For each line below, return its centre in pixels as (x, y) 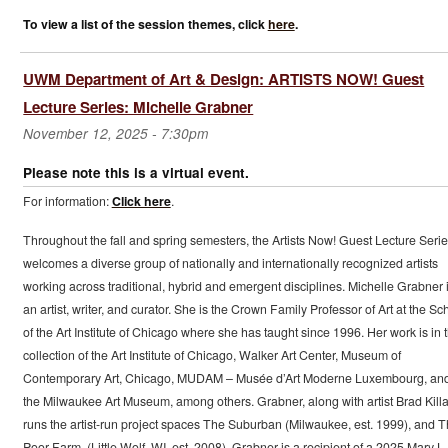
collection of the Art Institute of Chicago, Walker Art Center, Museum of (211, 355)
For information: (67, 200)
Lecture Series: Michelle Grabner (138, 106)
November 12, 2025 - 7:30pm (115, 133)
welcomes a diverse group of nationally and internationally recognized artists (230, 263)
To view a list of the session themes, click (145, 23)
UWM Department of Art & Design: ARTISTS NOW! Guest (224, 78)
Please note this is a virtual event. (135, 172)
